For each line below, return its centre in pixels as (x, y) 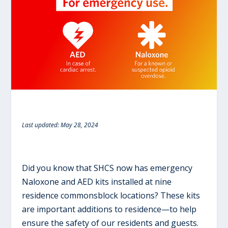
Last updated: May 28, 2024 (60, 125)
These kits (180, 195)
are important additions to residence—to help (109, 209)
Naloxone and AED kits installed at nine (96, 181)
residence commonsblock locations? (91, 195)
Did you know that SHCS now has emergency (107, 168)
